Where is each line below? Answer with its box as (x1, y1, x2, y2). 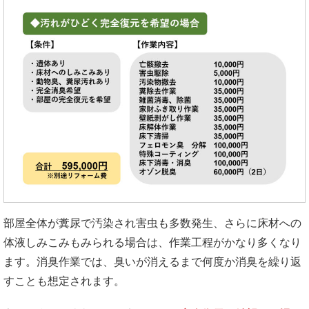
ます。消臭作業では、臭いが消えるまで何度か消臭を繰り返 (3, 256, 301, 268)
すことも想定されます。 (3, 275, 125, 288)
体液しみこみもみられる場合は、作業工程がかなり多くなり (3, 237, 301, 249)
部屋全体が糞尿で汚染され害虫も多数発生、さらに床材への (3, 217, 301, 230)
